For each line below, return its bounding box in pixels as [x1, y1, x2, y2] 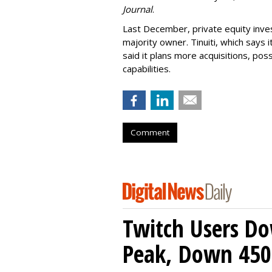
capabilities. [123, 62, 171, 75]
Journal [123, 2, 152, 15]
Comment [131, 126, 169, 138]
